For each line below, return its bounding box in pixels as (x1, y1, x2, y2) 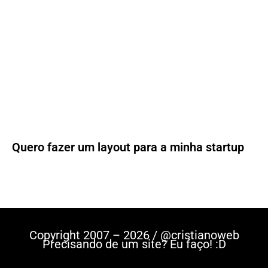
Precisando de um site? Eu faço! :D (42, 237, 226, 252)
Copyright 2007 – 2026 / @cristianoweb (29, 228, 239, 243)
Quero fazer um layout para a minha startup (12, 140, 244, 155)
